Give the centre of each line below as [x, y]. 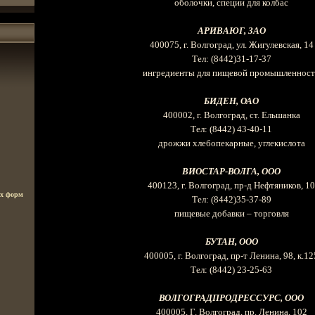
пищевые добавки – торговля [231, 214]
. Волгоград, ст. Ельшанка [250, 115]
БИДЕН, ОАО [231, 101]
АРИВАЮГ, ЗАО [231, 31]
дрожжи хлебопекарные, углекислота [231, 143]
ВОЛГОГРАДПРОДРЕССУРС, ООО [231, 298]
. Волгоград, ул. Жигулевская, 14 [250, 45]
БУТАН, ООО [231, 242]
